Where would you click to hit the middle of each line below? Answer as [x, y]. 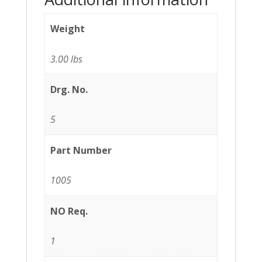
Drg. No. [69, 89]
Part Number [81, 150]
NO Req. [69, 211]
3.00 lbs [67, 59]
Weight [68, 29]
